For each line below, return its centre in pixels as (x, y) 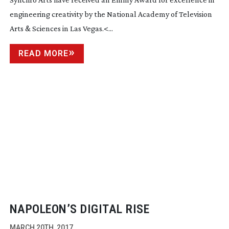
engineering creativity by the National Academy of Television (111, 14)
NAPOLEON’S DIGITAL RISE (79, 209)
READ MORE (43, 54)
